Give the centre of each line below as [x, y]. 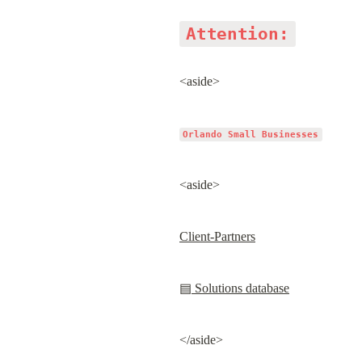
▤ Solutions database [234, 288]
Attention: [238, 34]
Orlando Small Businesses [251, 135]
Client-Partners [217, 236]
